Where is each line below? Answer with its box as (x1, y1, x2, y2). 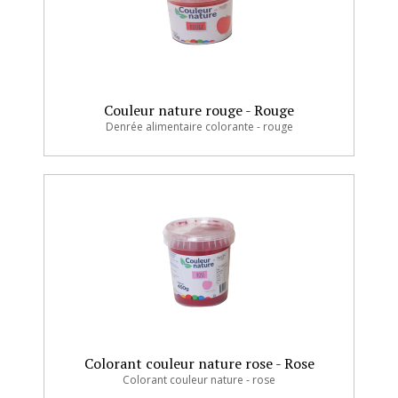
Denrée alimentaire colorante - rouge (105, 119, 293, 134)
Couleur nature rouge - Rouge (104, 100, 294, 120)
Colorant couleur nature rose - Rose (84, 354, 314, 373)
